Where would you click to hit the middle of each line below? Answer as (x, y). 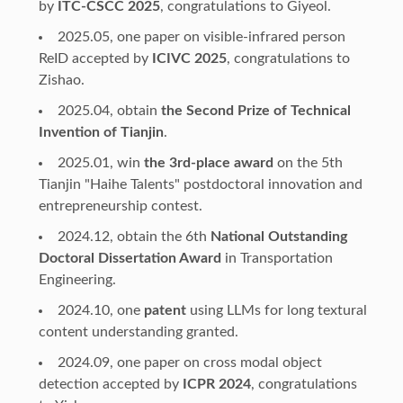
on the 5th (308, 162)
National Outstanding (278, 236)
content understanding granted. (138, 331)
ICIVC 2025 (189, 58)
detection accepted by (110, 384)
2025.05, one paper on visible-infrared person (201, 36)
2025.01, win (100, 162)
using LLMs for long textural (276, 310)
